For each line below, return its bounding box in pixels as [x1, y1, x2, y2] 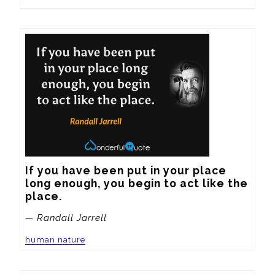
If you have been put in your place [25, 164, 227, 177]
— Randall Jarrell [25, 212, 107, 223]
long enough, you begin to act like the [25, 177, 248, 190]
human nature [25, 234, 85, 244]
